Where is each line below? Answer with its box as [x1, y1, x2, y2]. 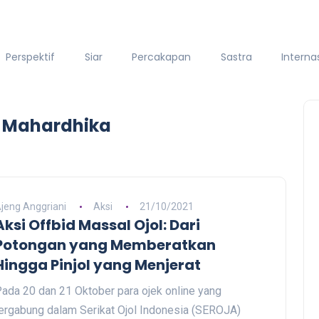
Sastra [220, 49, 252, 64]
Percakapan [132, 49, 192, 64]
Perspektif [5, 49, 55, 64]
